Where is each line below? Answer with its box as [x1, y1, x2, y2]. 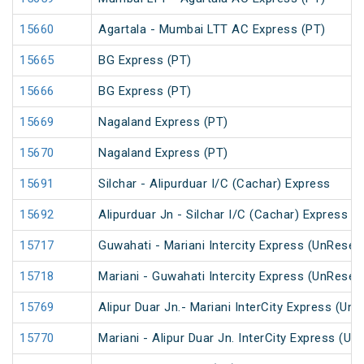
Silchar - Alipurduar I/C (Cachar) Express [98, 176, 331, 192]
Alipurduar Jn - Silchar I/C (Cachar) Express [98, 207, 348, 223]
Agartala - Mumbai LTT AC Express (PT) [98, 22, 326, 37]
